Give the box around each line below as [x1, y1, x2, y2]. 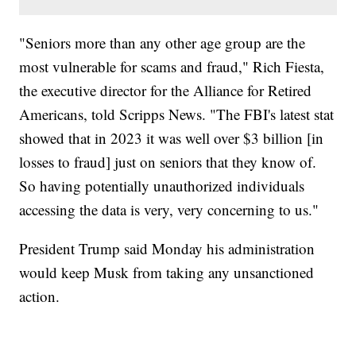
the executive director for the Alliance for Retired [19, 79, 312, 100]
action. [19, 285, 60, 306]
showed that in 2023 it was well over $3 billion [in [19, 127, 324, 148]
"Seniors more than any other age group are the [19, 32, 306, 52]
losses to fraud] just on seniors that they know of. [19, 151, 317, 172]
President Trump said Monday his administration [19, 238, 315, 258]
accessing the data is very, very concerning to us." [19, 199, 319, 219]
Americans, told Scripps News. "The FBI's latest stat [19, 103, 335, 124]
